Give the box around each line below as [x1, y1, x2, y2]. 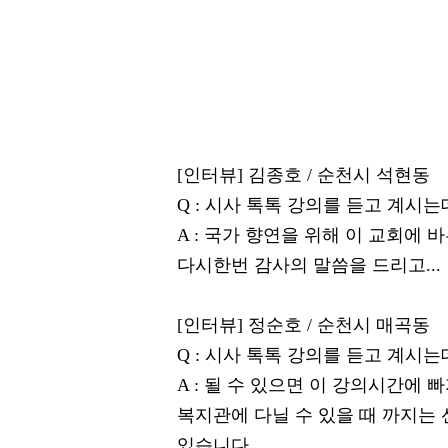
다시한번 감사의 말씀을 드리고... [177, 255, 441, 275]
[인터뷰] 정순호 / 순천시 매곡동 [177, 315, 430, 335]
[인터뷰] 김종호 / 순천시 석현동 [177, 165, 430, 185]
